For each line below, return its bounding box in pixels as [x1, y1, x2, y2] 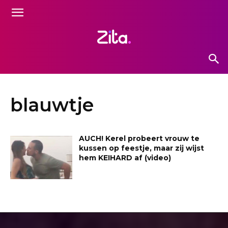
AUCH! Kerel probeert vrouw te [79, 133, 200, 143]
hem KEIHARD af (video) [79, 153, 172, 162]
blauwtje [10, 93, 94, 116]
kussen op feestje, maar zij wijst [79, 143, 205, 153]
